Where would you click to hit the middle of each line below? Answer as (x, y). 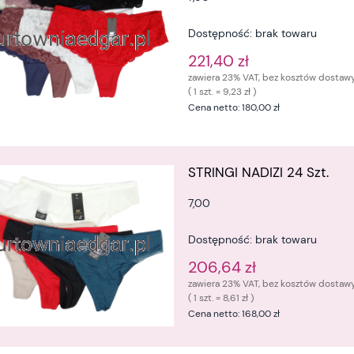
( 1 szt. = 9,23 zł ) (222, 92)
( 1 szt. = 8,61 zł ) (221, 298)
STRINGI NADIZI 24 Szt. (259, 173)
